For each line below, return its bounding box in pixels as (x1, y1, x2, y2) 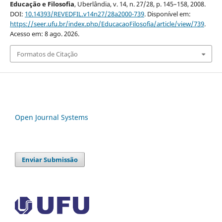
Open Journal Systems (15, 112, 88, 122)
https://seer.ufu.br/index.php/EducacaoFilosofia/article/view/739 (9, 19, 204, 29)
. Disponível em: (144, 9, 191, 19)
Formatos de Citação (16, 49, 78, 58)
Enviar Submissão (22, 155, 78, 164)
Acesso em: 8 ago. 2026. (9, 29, 79, 39)
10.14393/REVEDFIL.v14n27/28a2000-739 (24, 9, 144, 19)
